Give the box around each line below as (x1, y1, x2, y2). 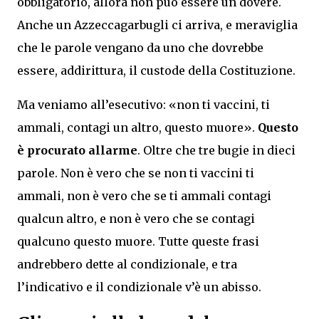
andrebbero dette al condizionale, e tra (17, 256, 237, 271)
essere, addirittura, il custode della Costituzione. (17, 63, 296, 78)
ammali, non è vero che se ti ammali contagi (17, 188, 271, 203)
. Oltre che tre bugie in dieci (137, 142, 296, 157)
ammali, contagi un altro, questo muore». (17, 120, 258, 135)
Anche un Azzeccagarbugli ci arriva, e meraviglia (17, 17, 298, 32)
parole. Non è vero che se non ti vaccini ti (17, 165, 254, 180)
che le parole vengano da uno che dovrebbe (17, 40, 263, 55)
